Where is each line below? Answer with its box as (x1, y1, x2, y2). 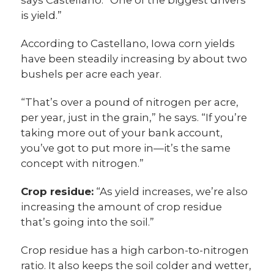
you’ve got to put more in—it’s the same (21, 142, 231, 155)
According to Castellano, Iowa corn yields (21, 37, 235, 50)
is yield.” (21, 9, 62, 22)
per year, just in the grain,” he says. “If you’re (21, 111, 248, 124)
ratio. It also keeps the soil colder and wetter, (21, 259, 252, 272)
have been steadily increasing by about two (21, 53, 248, 65)
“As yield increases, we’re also (94, 185, 248, 198)
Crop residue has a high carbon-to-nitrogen (21, 244, 250, 257)
